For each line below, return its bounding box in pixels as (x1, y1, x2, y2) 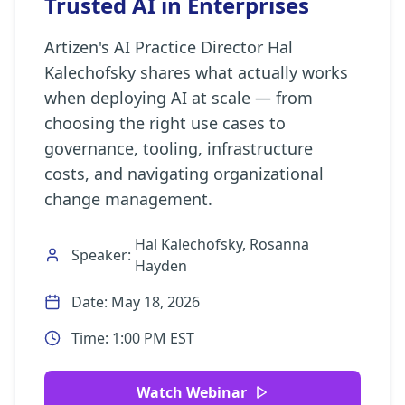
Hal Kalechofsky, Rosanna (134, 234, 309, 254)
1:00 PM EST (112, 328, 194, 348)
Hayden (134, 256, 187, 276)
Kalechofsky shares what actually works (44, 61, 348, 83)
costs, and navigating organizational (44, 163, 324, 184)
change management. (44, 188, 212, 210)
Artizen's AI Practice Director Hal (44, 36, 293, 58)
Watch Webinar (137, 382, 247, 402)
